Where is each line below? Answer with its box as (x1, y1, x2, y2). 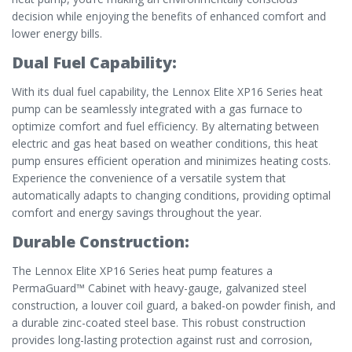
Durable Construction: (12, 231, 189, 253)
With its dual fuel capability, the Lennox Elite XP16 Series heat (12, 84, 323, 100)
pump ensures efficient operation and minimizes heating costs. (12, 153, 331, 169)
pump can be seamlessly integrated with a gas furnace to (12, 101, 302, 117)
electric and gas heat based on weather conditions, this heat (12, 136, 318, 152)
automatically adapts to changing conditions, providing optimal (12, 188, 331, 203)
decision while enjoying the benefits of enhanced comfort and (12, 9, 326, 24)
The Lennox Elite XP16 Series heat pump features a (12, 263, 273, 279)
